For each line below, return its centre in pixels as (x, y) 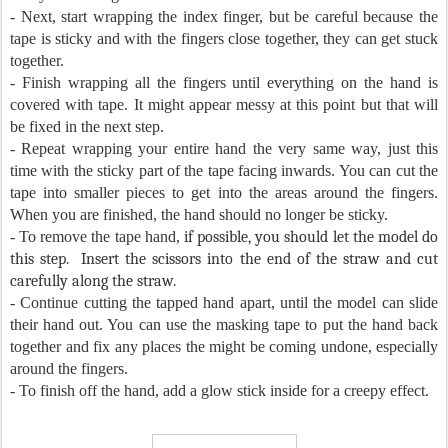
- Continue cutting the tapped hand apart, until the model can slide (224, 303)
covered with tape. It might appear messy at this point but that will (224, 105)
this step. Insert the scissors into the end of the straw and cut (224, 259)
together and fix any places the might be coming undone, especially (224, 347)
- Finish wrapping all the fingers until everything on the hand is (224, 83)
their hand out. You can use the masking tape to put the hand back (224, 325)
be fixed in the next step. (87, 127)
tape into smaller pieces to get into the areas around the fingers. (224, 193)
